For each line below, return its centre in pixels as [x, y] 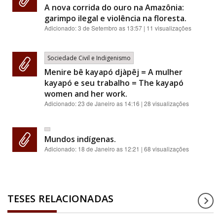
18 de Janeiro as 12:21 [109, 149]
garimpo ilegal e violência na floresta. [115, 18]
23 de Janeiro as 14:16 [109, 103]
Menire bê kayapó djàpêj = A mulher [113, 72]
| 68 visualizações [164, 149]
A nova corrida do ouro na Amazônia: [114, 7]
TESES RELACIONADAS [60, 199]
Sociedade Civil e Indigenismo [89, 58]
